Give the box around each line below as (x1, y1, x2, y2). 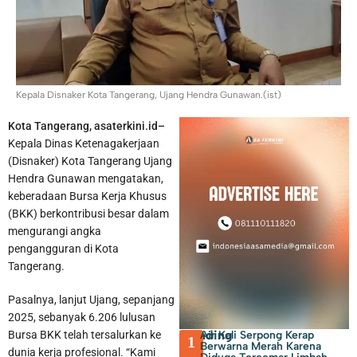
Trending (179, 327, 233, 343)
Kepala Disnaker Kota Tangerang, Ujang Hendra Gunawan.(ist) (16, 89, 281, 101)
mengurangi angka (8, 224, 101, 237)
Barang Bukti (40, 29, 97, 42)
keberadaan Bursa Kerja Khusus (8, 189, 167, 202)
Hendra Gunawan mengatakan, (8, 171, 163, 185)
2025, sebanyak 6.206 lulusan (8, 310, 155, 324)
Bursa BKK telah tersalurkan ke (8, 328, 161, 341)
